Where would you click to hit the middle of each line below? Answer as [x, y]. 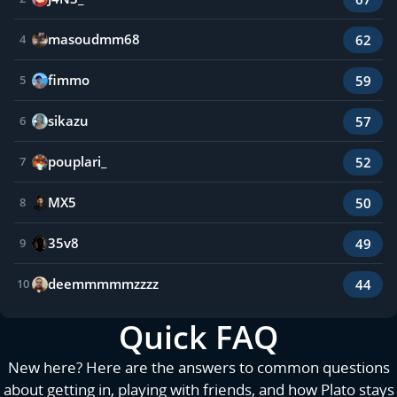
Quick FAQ [198, 338]
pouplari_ [77, 162]
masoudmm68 [93, 39]
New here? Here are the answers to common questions [198, 368]
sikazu [68, 121]
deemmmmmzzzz [103, 284]
